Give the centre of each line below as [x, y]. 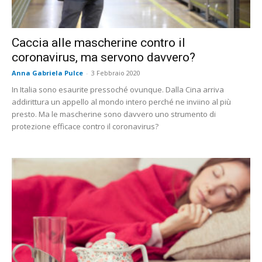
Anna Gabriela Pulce [47, 73]
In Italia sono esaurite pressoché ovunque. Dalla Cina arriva [118, 90]
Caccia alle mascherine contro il [99, 43]
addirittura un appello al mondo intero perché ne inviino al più [121, 102]
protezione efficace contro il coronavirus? [85, 127]
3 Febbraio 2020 [116, 73]
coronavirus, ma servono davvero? [104, 58]
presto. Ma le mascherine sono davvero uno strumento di [114, 114]
